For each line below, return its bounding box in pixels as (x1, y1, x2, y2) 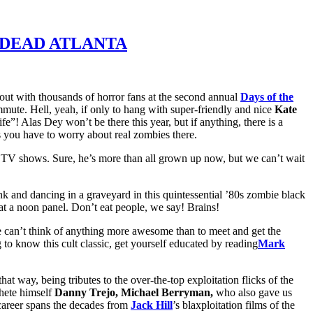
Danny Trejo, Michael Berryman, (54, 286, 213, 298)
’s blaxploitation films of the (173, 298, 295, 311)
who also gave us (213, 286, 292, 298)
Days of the (240, 90, 293, 103)
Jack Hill (131, 298, 173, 311)
